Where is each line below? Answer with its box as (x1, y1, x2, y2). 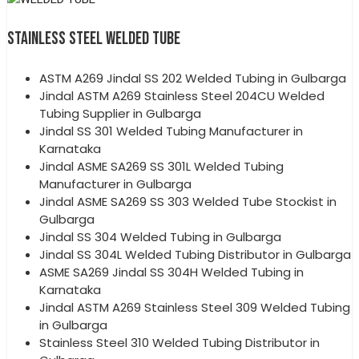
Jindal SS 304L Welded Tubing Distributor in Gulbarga (39, 245, 351, 263)
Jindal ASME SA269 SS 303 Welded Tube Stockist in (39, 192, 337, 210)
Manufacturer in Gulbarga (39, 175, 192, 192)
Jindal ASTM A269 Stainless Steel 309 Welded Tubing (39, 298, 350, 316)
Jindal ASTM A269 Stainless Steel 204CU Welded (39, 87, 325, 104)
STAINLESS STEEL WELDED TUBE (7, 27, 180, 50)
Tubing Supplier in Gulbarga (39, 104, 201, 122)
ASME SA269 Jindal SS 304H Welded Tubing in (39, 263, 304, 280)
